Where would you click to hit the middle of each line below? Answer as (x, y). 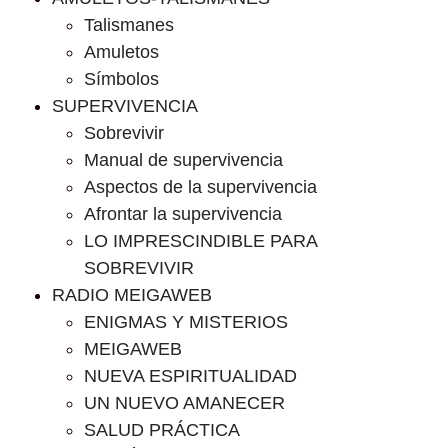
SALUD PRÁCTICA (162, 430)
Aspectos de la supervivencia (200, 187)
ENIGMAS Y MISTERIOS (186, 322)
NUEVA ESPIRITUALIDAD (190, 376)
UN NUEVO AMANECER (184, 403)
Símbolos (121, 79)
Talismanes (129, 25)
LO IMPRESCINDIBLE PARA (200, 241)
